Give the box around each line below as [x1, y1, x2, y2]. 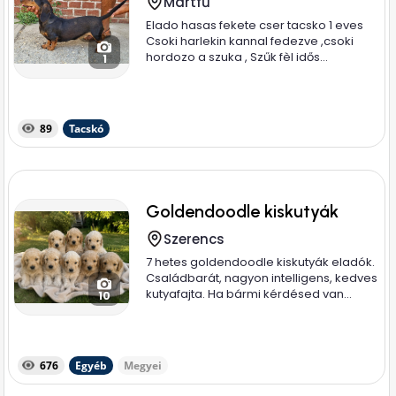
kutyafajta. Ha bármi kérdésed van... [146, 286, 353, 302]
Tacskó [69, 121, 104, 136]
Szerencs [164, 230, 225, 248]
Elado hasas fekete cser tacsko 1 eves [146, 17, 364, 34]
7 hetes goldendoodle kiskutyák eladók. [146, 254, 376, 270]
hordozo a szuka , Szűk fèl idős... [146, 49, 329, 65]
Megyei [124, 358, 163, 373]
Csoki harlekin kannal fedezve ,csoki [146, 33, 354, 49]
